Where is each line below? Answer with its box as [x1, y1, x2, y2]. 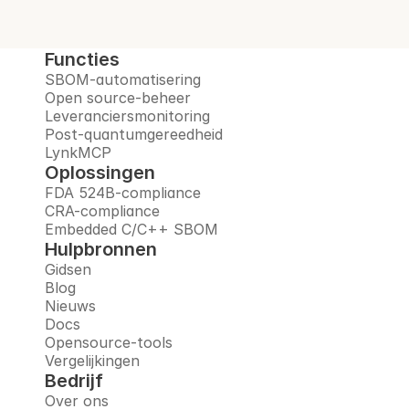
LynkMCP [45, 142, 111, 162]
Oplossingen [45, 161, 155, 184]
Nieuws [45, 296, 96, 315]
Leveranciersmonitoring [45, 106, 210, 125]
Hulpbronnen [45, 237, 157, 260]
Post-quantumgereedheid [45, 124, 223, 143]
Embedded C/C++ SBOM [45, 219, 218, 238]
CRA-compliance [45, 201, 160, 220]
